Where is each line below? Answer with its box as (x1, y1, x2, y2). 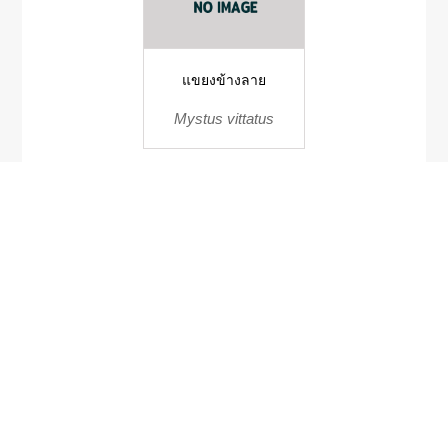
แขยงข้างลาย (181, 72, 266, 88)
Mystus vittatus (173, 111, 274, 127)
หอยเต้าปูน (190, 404, 257, 420)
